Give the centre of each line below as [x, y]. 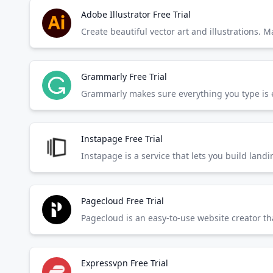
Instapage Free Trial [122, 139]
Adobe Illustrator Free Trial [136, 14]
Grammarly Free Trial [124, 76]
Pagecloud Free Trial [122, 201]
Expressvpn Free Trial [125, 263]
